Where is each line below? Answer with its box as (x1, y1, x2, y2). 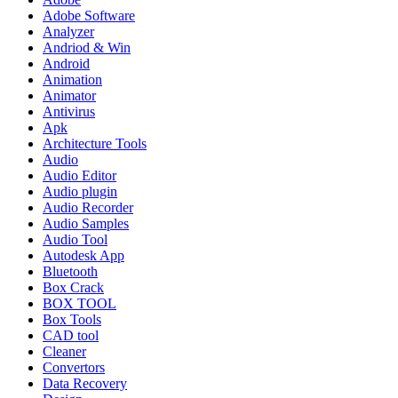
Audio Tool (43, 232, 107, 248)
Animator (43, 88, 96, 104)
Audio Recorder (43, 200, 133, 216)
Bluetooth (43, 264, 98, 280)
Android (43, 56, 90, 72)
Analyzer (43, 24, 94, 40)
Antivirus (43, 104, 95, 120)
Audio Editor (43, 168, 116, 184)
